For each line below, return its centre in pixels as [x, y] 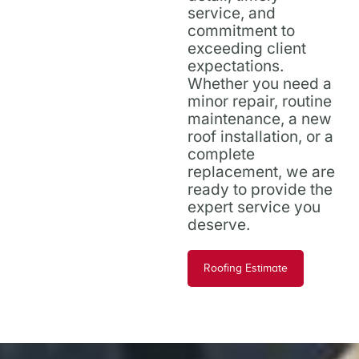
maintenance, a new [260, 119]
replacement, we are [261, 171]
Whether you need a [260, 83]
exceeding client [247, 48]
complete [221, 154]
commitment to [241, 30]
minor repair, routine [260, 101]
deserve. [219, 224]
